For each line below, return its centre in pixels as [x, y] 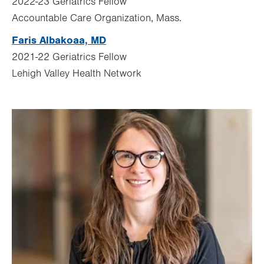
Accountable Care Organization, [84, 18]
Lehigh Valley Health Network [77, 73]
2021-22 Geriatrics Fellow [69, 57]
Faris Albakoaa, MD [59, 40]
